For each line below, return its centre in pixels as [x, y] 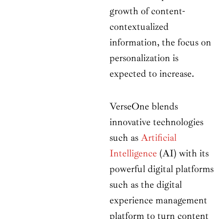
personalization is [144, 58]
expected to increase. [152, 74]
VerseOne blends [144, 107]
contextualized [139, 27]
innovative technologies [156, 122]
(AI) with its [183, 153]
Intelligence [133, 153]
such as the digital [146, 185]
